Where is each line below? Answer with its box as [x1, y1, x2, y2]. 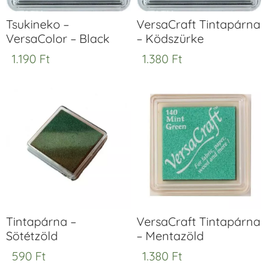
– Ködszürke [136, 30, 204, 46]
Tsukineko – [6, 16, 69, 32]
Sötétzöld [6, 228, 58, 243]
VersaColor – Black [6, 30, 110, 46]
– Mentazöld [136, 228, 204, 243]
